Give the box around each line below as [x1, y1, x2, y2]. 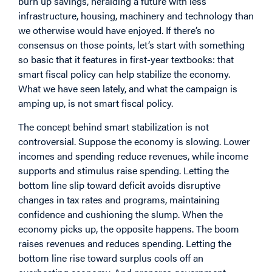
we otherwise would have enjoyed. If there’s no [18, 23, 215, 38]
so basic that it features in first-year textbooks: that [18, 52, 234, 67]
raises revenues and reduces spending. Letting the [18, 236, 231, 250]
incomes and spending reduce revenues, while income [18, 148, 248, 163]
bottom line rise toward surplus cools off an [18, 250, 203, 265]
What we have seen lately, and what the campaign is [18, 81, 237, 96]
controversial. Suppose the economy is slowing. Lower [18, 134, 250, 148]
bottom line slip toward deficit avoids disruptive [18, 177, 220, 192]
